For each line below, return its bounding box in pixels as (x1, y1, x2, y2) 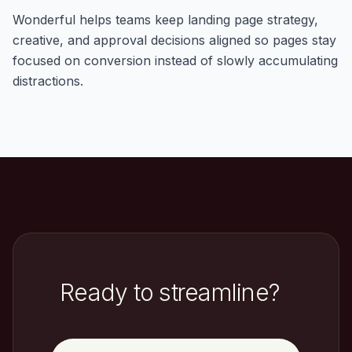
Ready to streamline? (60, 278, 280, 307)
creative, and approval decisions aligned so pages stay (13, 32, 336, 49)
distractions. (13, 73, 83, 90)
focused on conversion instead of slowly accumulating (13, 53, 338, 69)
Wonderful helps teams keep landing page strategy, (13, 12, 318, 28)
